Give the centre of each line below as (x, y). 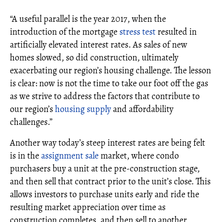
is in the (26, 155)
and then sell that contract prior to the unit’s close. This (110, 181)
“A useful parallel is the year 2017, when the (88, 19)
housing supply (83, 109)
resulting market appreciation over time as (88, 207)
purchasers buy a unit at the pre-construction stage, (105, 168)
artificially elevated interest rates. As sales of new (99, 44)
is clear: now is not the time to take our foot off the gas (109, 83)
